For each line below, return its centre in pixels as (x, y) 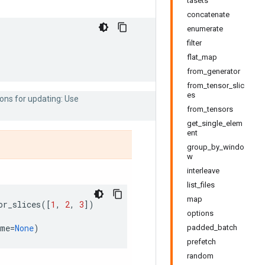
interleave (203, 171)
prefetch (201, 242)
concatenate (208, 14)
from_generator (214, 71)
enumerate (205, 29)
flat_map (202, 57)
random (200, 256)
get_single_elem (215, 123)
